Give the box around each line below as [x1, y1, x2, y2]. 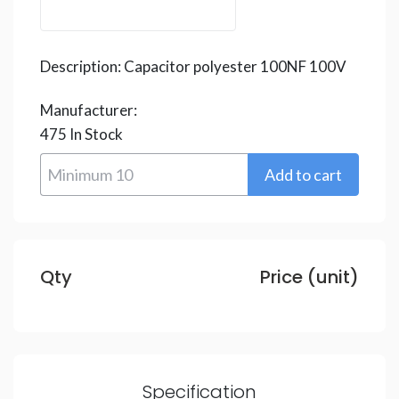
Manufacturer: [40, 101, 137, 119]
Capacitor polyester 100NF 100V [124, 57, 346, 76]
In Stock [67, 125, 123, 143]
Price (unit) [260, 265, 359, 289]
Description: [40, 57, 124, 76]
